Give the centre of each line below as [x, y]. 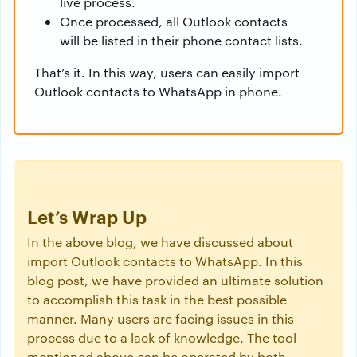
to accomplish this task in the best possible [157, 299]
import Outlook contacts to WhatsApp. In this [165, 261]
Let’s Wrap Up [87, 216]
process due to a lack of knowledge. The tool [162, 337]
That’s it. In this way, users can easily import [167, 72]
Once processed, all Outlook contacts [174, 21]
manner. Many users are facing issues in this [161, 318]
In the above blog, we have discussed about [160, 242]
